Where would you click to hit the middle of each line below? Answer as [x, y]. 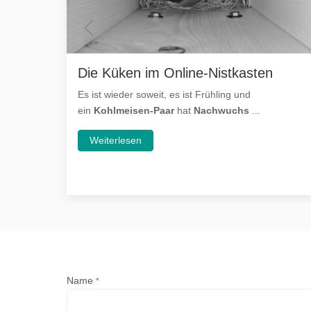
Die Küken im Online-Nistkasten [175, 73]
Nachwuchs [223, 110]
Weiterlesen [116, 140]
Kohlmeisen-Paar [134, 110]
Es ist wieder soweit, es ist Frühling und [164, 94]
